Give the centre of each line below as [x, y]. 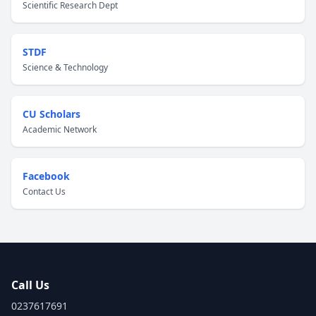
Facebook [46, 176]
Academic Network [60, 129]
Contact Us [44, 192]
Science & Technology [65, 67]
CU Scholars [51, 114]
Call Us [30, 285]
